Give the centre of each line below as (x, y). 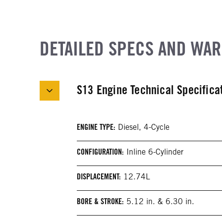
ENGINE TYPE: (96, 127)
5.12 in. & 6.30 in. (159, 202)
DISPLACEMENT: (99, 177)
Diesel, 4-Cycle (142, 127)
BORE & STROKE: (100, 202)
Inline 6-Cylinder (154, 152)
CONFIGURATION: (100, 152)
